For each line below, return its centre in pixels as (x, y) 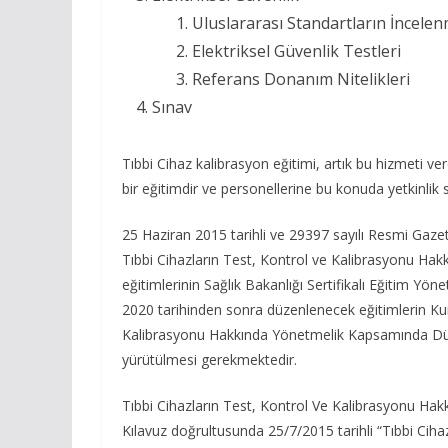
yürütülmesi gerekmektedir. (209, 359)
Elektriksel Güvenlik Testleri (296, 50)
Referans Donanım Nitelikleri (301, 78)
